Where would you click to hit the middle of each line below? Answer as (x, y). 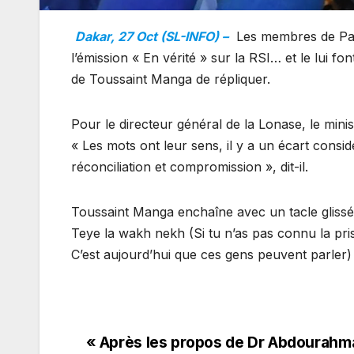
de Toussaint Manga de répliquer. (171, 79)
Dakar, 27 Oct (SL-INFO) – (152, 36)
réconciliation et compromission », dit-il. (190, 166)
